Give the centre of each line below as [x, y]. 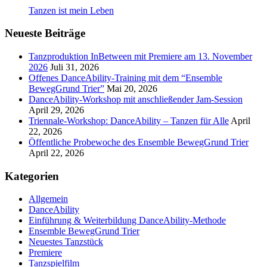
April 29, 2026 [56, 110]
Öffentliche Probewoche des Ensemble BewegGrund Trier [139, 142]
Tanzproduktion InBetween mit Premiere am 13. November [140, 56]
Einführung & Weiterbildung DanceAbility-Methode [127, 221]
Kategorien [32, 176]
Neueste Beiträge [45, 33]
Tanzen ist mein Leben [71, 10]
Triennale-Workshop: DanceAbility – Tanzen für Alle [129, 121]
